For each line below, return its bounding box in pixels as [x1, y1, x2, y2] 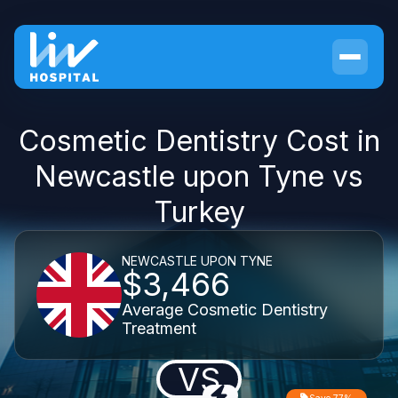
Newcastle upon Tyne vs [35, 159, 363, 194]
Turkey [153, 195, 245, 229]
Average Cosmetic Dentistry [122, 299, 328, 319]
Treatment [122, 318, 196, 338]
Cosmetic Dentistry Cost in [18, 123, 380, 158]
